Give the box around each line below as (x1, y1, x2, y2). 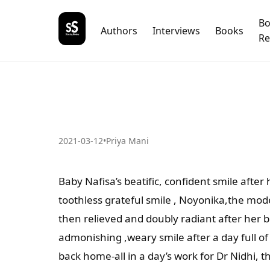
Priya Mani (106, 135, 149, 146)
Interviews (152, 24, 201, 37)
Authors (101, 24, 138, 37)
